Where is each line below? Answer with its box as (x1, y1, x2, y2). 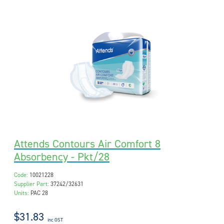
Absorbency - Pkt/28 (14, 150, 109, 164)
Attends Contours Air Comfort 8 (14, 137, 160, 151)
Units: (14, 189, 29, 197)
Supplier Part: (14, 180, 49, 188)
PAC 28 (30, 189, 48, 197)
